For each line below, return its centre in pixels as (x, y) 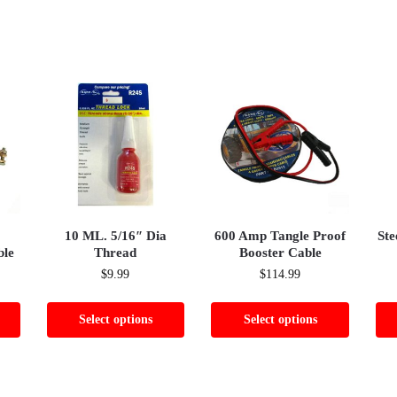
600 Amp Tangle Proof (280, 235)
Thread (116, 252)
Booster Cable (280, 252)
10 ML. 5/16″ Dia (115, 235)
